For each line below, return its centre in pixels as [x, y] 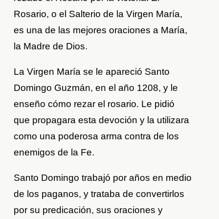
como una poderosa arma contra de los [97, 136]
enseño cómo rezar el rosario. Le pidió [94, 104]
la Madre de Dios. [51, 46]
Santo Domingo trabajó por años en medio [103, 178]
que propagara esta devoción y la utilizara [102, 120]
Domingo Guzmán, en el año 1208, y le [96, 88]
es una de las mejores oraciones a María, [101, 30]
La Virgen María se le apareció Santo [92, 72]
